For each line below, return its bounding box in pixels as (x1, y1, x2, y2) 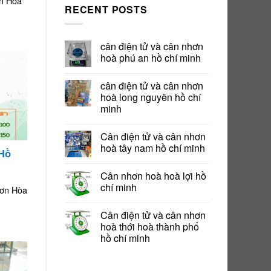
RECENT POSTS (65, 2, 148, 16)
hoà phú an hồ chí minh (100, 51, 201, 65)
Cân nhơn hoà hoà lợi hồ (100, 169, 206, 183)
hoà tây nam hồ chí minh (100, 141, 205, 155)
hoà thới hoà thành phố (100, 220, 199, 234)
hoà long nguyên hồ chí (100, 90, 201, 105)
